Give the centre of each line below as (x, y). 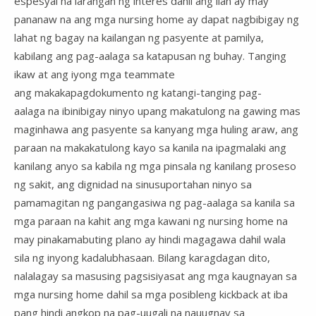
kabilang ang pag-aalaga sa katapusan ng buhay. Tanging (150, 56)
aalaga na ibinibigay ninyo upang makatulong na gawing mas (157, 111)
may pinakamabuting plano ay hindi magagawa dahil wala (150, 239)
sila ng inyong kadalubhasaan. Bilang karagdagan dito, (142, 258)
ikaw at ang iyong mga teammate (95, 74)
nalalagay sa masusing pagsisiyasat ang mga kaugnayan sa (156, 276)
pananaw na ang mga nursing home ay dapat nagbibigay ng (157, 19)
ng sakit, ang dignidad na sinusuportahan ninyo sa (133, 184)
